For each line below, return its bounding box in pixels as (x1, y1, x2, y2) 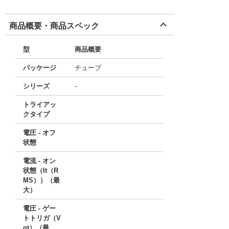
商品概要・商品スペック (9, 21, 99, 30)
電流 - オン (23, 157, 56, 165)
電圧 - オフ (23, 129, 56, 136)
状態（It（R (23, 167, 58, 174)
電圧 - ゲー (23, 204, 56, 212)
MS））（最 (23, 176, 60, 184)
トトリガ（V (23, 214, 61, 222)
